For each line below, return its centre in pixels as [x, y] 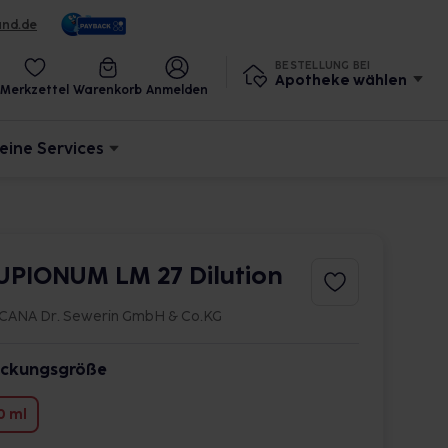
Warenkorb [107, 90]
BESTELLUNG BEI [323, 65]
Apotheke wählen [341, 80]
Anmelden [177, 90]
